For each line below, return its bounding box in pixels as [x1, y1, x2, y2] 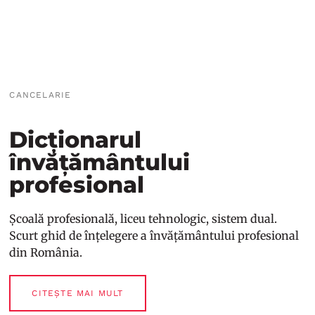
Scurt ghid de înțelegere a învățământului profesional [9, 229, 300, 243]
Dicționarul [9, 126, 142, 154]
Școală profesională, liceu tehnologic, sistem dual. [9, 212, 278, 226]
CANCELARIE [9, 90, 72, 101]
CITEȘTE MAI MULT [32, 288, 124, 299]
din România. [9, 245, 83, 260]
